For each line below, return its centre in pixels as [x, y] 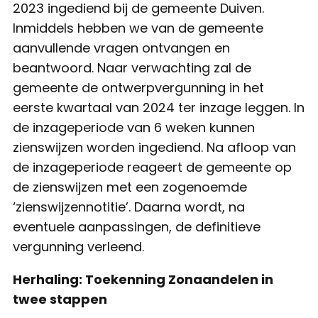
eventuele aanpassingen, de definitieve [137, 227]
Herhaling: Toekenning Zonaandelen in [143, 280]
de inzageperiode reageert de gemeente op [152, 168]
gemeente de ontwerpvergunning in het [138, 88]
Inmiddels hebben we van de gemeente [138, 28]
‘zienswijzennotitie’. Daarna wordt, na [129, 207]
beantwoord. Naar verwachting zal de [132, 68]
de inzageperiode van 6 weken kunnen [134, 128]
